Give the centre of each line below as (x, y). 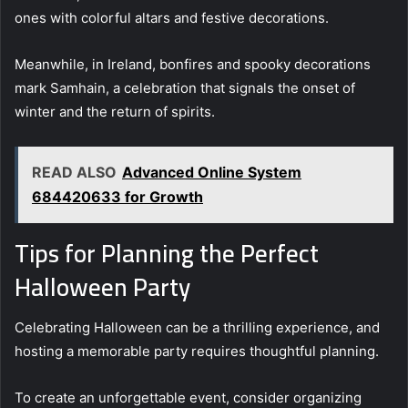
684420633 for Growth (117, 196)
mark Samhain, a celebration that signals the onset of (185, 87)
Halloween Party (102, 286)
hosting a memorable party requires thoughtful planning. (197, 352)
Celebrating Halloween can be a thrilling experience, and (197, 328)
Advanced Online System (212, 172)
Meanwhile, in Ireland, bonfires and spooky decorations (193, 64)
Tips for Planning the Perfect (167, 253)
